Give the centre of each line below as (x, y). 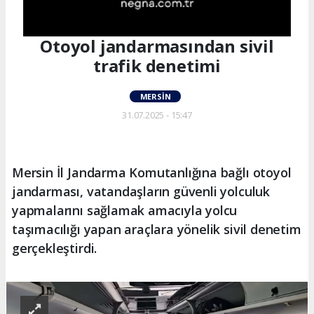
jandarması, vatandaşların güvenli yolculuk (141, 191)
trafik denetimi (157, 65)
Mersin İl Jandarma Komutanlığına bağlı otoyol (152, 172)
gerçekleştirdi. (55, 248)
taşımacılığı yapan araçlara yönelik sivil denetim (157, 229)
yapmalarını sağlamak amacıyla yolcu (125, 210)
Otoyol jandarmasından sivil (157, 46)
